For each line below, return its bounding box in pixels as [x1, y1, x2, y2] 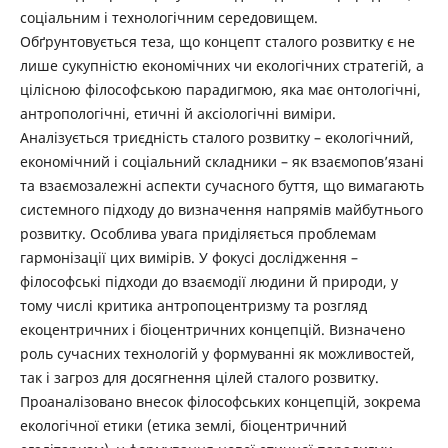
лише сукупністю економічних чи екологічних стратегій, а [19, 56, 424, 76]
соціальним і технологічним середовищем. [19, 8, 318, 28]
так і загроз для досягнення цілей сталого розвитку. [19, 368, 379, 388]
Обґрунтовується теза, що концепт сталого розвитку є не [19, 32, 415, 52]
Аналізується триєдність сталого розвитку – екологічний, [19, 128, 414, 148]
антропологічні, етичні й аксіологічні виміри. [19, 104, 336, 124]
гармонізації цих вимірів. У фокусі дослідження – [19, 248, 358, 268]
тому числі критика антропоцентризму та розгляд [19, 296, 367, 316]
